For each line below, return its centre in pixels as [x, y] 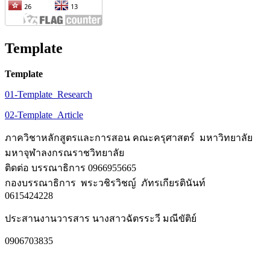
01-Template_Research [49, 95]
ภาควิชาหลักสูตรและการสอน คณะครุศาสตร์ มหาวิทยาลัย [129, 138]
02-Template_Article [44, 115]
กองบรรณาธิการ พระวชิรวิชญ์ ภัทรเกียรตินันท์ [105, 183]
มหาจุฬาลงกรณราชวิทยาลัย [64, 153]
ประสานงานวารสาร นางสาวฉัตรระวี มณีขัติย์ [102, 219]
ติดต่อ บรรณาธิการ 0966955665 [72, 168]
